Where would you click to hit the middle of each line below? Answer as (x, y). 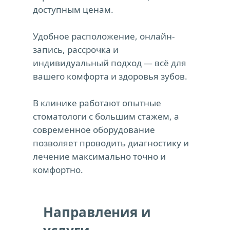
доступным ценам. (74, 9)
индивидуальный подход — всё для (110, 63)
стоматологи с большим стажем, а (106, 116)
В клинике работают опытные (97, 103)
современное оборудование (94, 130)
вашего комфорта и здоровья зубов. (111, 76)
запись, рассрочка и (76, 50)
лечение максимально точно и (99, 156)
